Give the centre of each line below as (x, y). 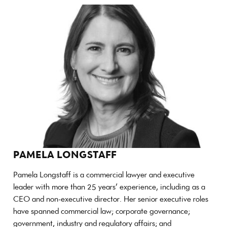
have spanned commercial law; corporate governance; (102, 211)
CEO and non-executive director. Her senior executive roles (111, 199)
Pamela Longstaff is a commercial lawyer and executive (104, 174)
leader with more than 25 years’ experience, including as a (109, 186)
